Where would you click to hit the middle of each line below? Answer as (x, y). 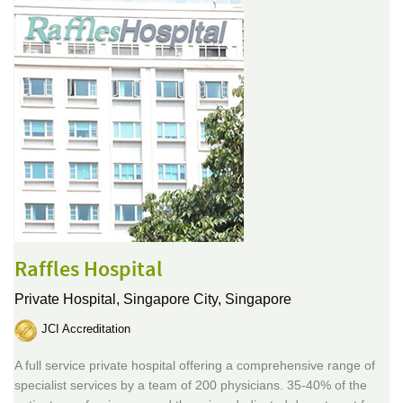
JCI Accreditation (86, 329)
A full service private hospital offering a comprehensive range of (195, 365)
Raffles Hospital (89, 269)
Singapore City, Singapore (207, 299)
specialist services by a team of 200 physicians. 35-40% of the (191, 385)
